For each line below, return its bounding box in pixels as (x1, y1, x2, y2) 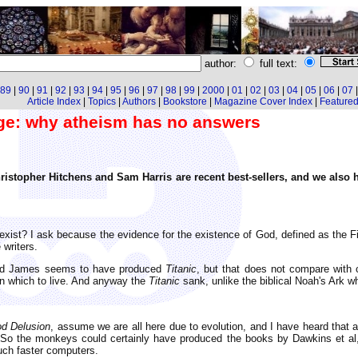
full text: (256, 58, 300, 70)
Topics (87, 96, 116, 107)
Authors (121, 96, 156, 107)
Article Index (26, 96, 81, 107)
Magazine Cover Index (213, 96, 312, 107)
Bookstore (162, 96, 207, 107)
